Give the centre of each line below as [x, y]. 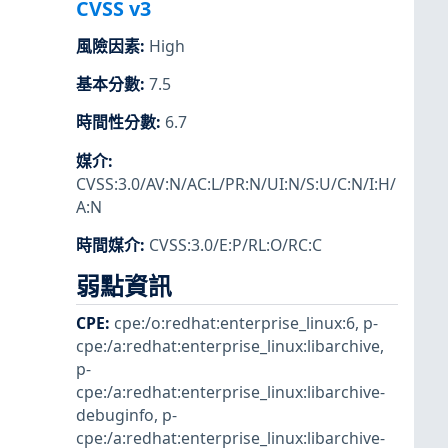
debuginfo [115, 415]
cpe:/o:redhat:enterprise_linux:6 [234, 323]
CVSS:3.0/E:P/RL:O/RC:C [235, 244]
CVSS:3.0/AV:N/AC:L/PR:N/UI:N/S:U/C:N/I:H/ [236, 183]
